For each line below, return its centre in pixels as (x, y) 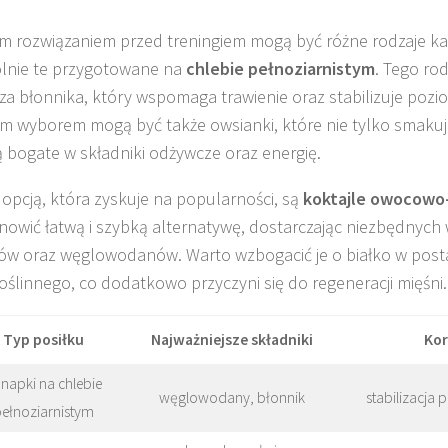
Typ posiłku (43, 340)
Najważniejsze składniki (232, 340)
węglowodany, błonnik (232, 398)
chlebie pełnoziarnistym (280, 69)
